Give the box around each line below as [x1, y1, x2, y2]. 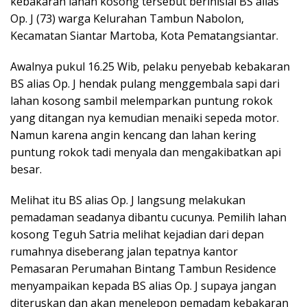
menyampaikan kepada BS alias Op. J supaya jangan [10, 278, 276, 294]
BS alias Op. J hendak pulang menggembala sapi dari [10, 76, 280, 92]
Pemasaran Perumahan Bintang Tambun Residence [10, 261, 276, 277]
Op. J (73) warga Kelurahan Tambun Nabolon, [10, 11, 244, 27]
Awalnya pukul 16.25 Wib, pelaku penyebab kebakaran [10, 59, 290, 75]
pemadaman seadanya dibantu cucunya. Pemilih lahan [10, 210, 286, 225]
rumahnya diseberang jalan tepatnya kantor [10, 244, 238, 260]
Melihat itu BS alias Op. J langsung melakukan [10, 193, 245, 208]
